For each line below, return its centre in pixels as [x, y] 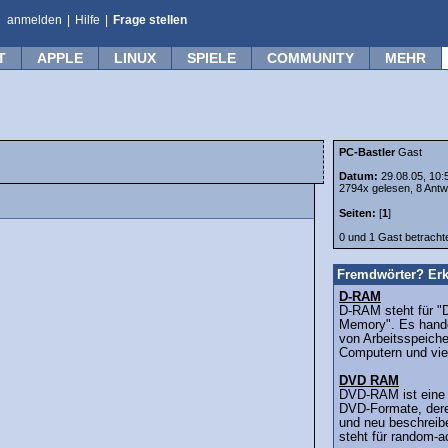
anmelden [34, 20]
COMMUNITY [310, 58]
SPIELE [211, 58]
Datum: [360, 176]
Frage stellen [150, 20]
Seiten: [357, 213]
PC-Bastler [367, 152]
